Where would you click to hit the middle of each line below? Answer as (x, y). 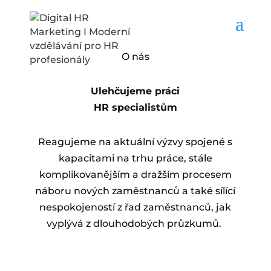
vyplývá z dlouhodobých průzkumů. (135, 224)
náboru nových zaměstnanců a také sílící (135, 191)
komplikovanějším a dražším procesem (135, 175)
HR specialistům (135, 107)
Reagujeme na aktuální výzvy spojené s (135, 142)
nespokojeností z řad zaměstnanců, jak (135, 207)
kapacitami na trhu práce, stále (135, 158)
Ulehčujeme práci (135, 91)
